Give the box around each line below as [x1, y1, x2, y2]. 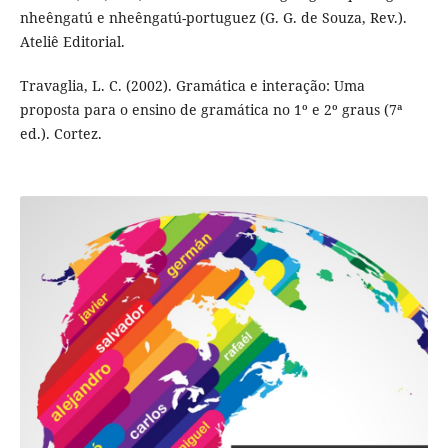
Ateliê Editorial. [19, 32, 125, 52]
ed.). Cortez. [19, 124, 102, 144]
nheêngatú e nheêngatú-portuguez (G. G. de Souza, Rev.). [19, 8, 407, 28]
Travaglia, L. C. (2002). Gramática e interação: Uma [19, 76, 365, 96]
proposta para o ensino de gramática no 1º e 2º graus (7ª [19, 100, 402, 120]
